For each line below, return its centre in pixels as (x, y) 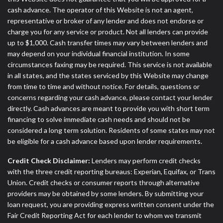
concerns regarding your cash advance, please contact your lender (110, 98)
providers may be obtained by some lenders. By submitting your (106, 193)
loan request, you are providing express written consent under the (111, 204)
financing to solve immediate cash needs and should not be (99, 119)
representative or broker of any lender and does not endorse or (106, 21)
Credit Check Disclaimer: (49, 160)
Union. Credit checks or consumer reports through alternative (104, 182)
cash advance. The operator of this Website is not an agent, (100, 10)
